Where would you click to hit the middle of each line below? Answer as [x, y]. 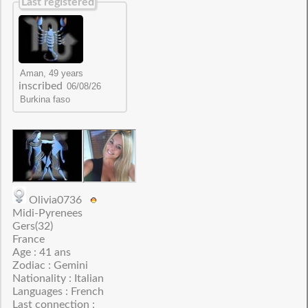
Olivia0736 [58, 200]
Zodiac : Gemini [50, 265]
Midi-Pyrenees [47, 213]
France [28, 239]
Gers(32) [32, 226]
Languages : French [58, 291]
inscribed [42, 86]
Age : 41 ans [41, 252]
